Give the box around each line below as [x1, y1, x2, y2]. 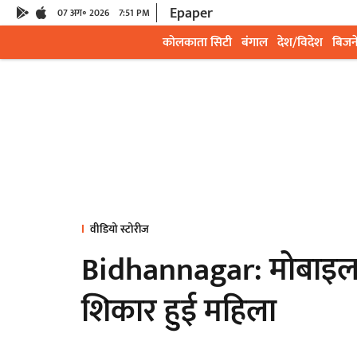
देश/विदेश [277, 32, 323, 53]
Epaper [170, 2, 213, 25]
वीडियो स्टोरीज [90, 220, 149, 238]
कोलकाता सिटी [163, 32, 232, 53]
